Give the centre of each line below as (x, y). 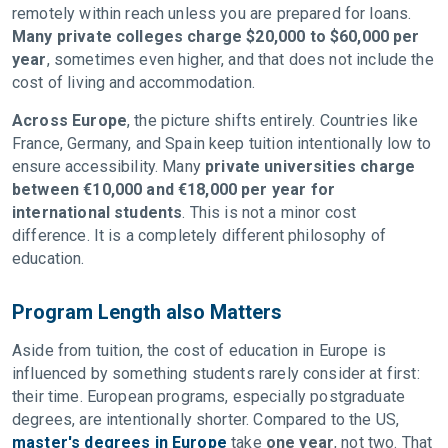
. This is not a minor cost (269, 212)
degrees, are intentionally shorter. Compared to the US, (206, 419)
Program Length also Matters (149, 312)
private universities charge (310, 166)
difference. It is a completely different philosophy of (199, 235)
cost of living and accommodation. (136, 82)
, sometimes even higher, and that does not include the (240, 59)
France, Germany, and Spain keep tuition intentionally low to (221, 143)
